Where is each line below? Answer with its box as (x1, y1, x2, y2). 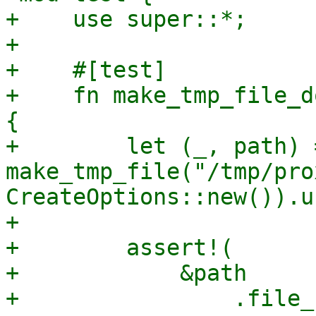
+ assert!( (6, 235, 233, 260)
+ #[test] (6, 57, 166, 83)
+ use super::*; (6, 6, 247, 32)
